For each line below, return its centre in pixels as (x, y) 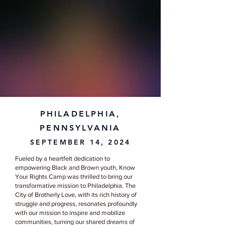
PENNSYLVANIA (80, 128)
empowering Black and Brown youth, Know (75, 167)
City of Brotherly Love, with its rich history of (76, 195)
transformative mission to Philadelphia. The (75, 186)
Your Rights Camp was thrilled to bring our (74, 177)
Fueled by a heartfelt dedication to (63, 158)
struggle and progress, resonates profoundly (76, 204)
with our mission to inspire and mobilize (70, 213)
